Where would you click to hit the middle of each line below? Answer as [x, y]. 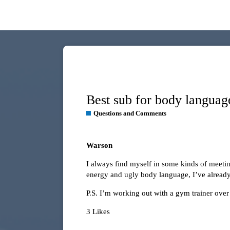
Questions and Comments [130, 113]
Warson [99, 146]
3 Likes [98, 212]
